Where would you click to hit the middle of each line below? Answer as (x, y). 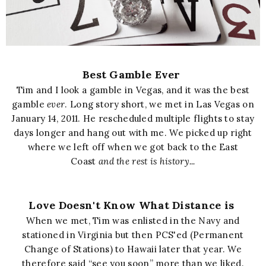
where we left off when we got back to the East (133, 147)
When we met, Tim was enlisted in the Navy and (133, 220)
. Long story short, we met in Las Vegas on (159, 104)
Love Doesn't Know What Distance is (133, 205)
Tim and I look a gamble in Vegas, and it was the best (133, 90)
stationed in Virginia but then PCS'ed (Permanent (133, 235)
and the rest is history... (145, 161)
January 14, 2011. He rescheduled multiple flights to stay (133, 118)
